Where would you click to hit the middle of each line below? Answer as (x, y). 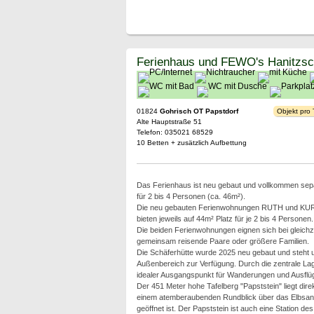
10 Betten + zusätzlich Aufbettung (191, 143)
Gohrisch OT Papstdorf (199, 111)
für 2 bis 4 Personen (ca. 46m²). (191, 196)
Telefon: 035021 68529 (175, 132)
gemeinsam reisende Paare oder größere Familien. (223, 241)
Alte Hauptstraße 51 (169, 122)
